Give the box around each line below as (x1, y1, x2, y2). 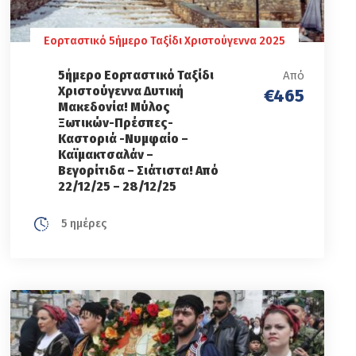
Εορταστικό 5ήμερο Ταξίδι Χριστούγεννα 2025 (44, 33, 286, 48)
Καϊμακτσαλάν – (58, 145, 154, 163)
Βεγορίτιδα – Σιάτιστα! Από (58, 161, 219, 179)
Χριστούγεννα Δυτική (58, 82, 184, 99)
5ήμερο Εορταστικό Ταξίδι (58, 66, 215, 83)
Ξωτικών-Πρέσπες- (58, 114, 174, 131)
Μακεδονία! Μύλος (58, 98, 171, 115)
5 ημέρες (58, 216, 107, 230)
